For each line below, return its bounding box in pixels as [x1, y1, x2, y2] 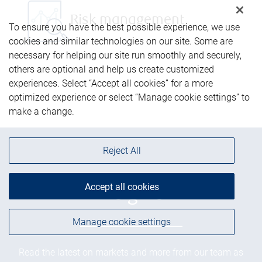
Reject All [102, 145, 141, 156]
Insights [98, 185, 164, 205]
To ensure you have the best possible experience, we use [9, 22, 240, 33]
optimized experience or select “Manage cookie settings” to [9, 92, 250, 103]
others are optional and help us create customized [9, 64, 214, 75]
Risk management [70, 13, 184, 29]
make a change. [9, 106, 74, 117]
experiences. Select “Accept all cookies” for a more [9, 78, 213, 89]
